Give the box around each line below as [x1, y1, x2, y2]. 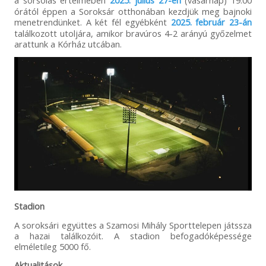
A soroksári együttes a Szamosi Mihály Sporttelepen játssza [14, 218, 252, 231]
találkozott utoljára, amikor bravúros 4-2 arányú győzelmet [14, 27, 252, 39]
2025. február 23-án [170, 15, 252, 28]
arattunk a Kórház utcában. [14, 37, 122, 50]
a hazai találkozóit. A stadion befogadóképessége [14, 229, 252, 242]
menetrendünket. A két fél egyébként [14, 15, 171, 28]
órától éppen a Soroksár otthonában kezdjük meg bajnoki [14, 5, 252, 17]
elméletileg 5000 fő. [14, 240, 91, 252]
